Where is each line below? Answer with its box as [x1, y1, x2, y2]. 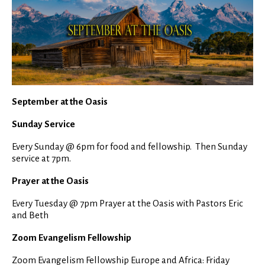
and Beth [12, 209, 49, 220]
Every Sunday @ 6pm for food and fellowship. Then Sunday [12, 141, 247, 151]
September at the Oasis [12, 96, 108, 106]
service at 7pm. [12, 153, 71, 163]
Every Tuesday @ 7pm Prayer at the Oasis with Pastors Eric [12, 198, 243, 208]
